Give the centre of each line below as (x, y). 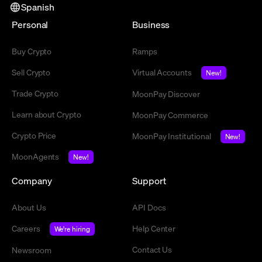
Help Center (154, 228)
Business (151, 25)
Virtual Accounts (162, 72)
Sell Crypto (31, 72)
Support (149, 181)
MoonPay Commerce (170, 115)
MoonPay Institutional (172, 136)
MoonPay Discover (166, 94)
